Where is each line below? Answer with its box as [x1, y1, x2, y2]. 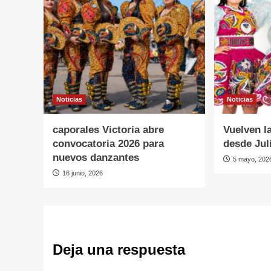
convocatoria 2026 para [53, 138, 164, 150]
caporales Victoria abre [53, 124, 164, 136]
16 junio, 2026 [62, 169, 103, 177]
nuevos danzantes [53, 152, 139, 164]
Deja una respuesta [53, 241, 185, 258]
